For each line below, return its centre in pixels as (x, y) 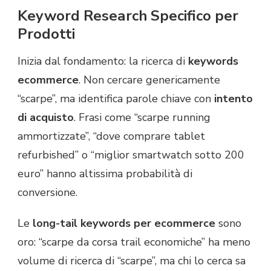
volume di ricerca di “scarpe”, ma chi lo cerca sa (132, 261)
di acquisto (46, 118)
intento (233, 99)
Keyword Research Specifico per (128, 15)
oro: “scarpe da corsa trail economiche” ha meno (134, 242)
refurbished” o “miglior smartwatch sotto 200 (131, 155)
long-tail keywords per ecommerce (124, 224)
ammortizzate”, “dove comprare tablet (111, 136)
